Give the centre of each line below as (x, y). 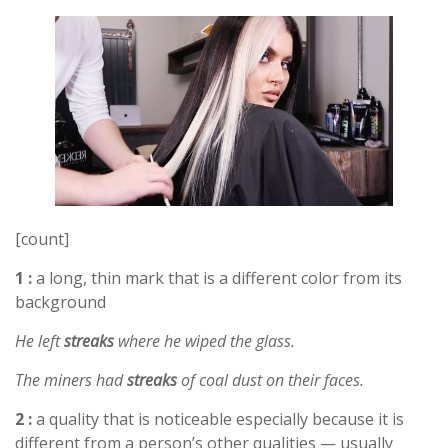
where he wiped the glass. (204, 340)
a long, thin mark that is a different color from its (217, 277)
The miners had (71, 379)
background (60, 301)
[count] (42, 238)
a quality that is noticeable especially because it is (218, 418)
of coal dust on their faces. (270, 379)
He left (39, 340)
